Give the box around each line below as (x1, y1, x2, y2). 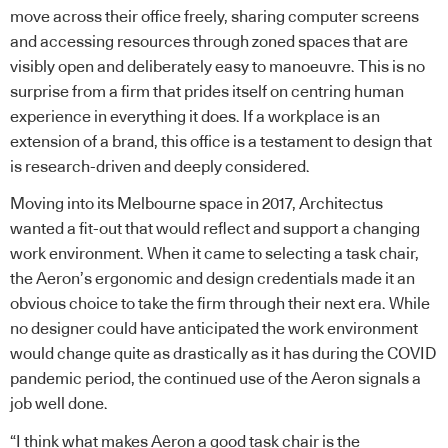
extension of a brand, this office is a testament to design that (10, 133, 432, 150)
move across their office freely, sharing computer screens (10, 8, 419, 25)
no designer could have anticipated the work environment (10, 321, 418, 338)
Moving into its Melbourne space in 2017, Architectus (10, 196, 383, 213)
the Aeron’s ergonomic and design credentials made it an (10, 271, 415, 288)
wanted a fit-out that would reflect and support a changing (10, 221, 420, 238)
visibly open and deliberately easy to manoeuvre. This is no (10, 58, 425, 75)
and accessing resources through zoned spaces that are (10, 33, 408, 50)
